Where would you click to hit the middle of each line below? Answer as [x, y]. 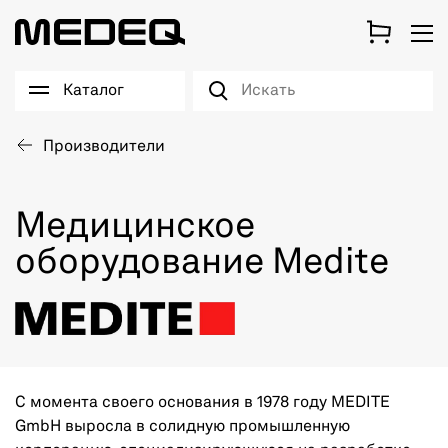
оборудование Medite [202, 264]
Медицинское [135, 228]
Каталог [93, 91]
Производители [104, 147]
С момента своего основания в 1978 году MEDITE [202, 402]
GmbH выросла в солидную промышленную [182, 426]
